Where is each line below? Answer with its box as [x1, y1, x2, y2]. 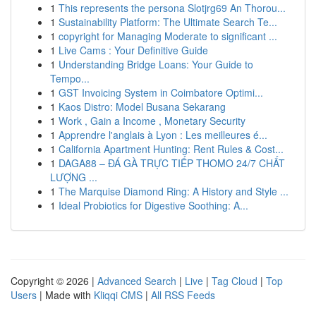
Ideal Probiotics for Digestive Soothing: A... [59, 198, 248, 212]
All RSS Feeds [151, 288, 215, 302]
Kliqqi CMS [94, 288, 142, 302]
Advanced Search [97, 274, 176, 288]
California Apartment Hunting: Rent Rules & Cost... [59, 142, 284, 156]
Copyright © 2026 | [11, 274, 97, 288]
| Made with [37, 288, 94, 302]
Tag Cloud [212, 274, 257, 288]
